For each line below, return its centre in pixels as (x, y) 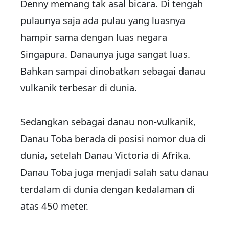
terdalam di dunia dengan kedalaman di (108, 189)
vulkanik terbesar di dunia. (79, 88)
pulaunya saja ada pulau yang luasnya (103, 20)
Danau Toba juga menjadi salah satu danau (114, 172)
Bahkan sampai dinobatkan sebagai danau (113, 71)
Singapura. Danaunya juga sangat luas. (105, 54)
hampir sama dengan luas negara (94, 37)
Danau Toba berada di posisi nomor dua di (113, 139)
